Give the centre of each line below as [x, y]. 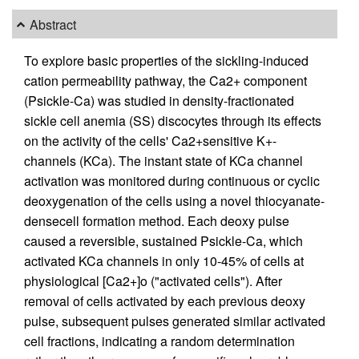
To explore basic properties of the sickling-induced [166, 61]
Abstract [53, 24]
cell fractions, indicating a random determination [159, 341]
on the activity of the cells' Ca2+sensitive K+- [150, 141]
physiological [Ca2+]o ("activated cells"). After [153, 281]
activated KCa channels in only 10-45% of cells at [164, 261]
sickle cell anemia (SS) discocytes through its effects [173, 121]
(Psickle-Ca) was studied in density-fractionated [159, 101]
